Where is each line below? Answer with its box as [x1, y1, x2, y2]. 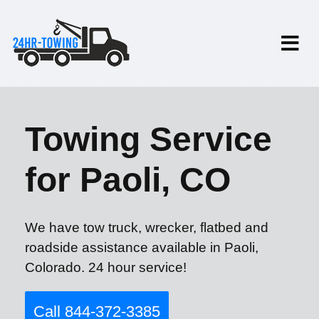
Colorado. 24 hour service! [25, 260, 187, 275]
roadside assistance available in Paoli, [25, 240, 258, 255]
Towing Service [25, 120, 272, 158]
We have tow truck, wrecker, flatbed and [25, 220, 268, 235]
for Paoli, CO [25, 161, 231, 199]
